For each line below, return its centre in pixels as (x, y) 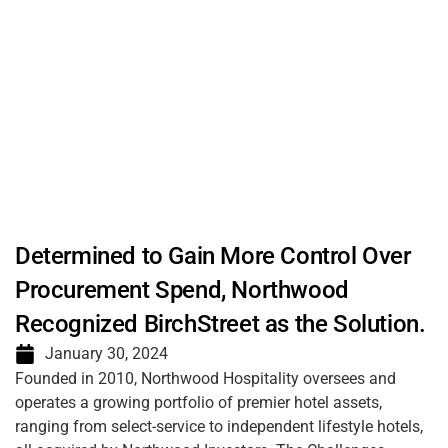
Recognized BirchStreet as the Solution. (220, 324)
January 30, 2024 (106, 353)
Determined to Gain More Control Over (213, 256)
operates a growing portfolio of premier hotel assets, (198, 402)
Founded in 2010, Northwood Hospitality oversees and (205, 378)
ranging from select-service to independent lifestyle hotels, (219, 426)
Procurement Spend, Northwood (182, 290)
